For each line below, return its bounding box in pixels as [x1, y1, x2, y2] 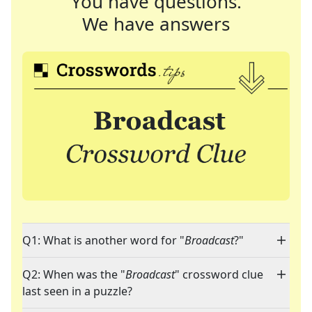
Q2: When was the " [22, 267, 125, 283]
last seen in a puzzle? [22, 283, 132, 299]
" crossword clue [175, 267, 263, 283]
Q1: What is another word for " [22, 233, 185, 249]
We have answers [82, 11, 230, 36]
